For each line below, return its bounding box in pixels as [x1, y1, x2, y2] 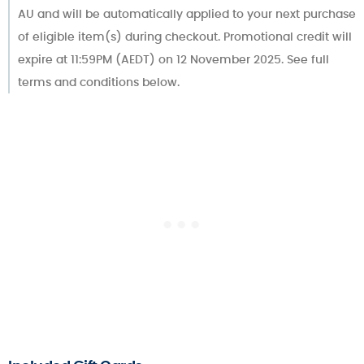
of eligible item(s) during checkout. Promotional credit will [18, 28, 352, 45]
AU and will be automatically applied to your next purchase [18, 6, 356, 23]
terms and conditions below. [18, 74, 180, 91]
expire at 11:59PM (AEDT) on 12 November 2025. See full [18, 51, 329, 68]
